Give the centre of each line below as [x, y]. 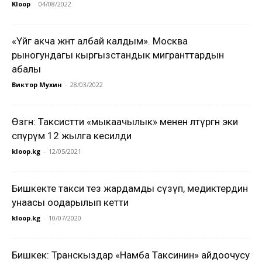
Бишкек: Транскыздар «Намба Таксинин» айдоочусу [131, 255]
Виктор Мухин [37, 85]
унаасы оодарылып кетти [70, 202]
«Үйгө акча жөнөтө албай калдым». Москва [100, 41]
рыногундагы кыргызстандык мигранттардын [118, 55]
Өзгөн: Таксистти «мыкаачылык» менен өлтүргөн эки [125, 122]
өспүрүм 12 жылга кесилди [72, 136]
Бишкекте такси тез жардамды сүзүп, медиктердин [130, 188]
